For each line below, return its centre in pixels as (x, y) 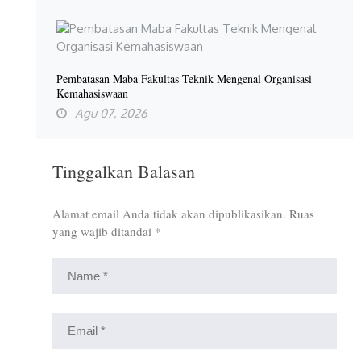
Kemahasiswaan (92, 93)
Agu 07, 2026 (111, 113)
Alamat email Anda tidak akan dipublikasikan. (169, 213)
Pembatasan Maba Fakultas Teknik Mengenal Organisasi (184, 78)
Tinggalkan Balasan (124, 171)
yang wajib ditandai (104, 231)
